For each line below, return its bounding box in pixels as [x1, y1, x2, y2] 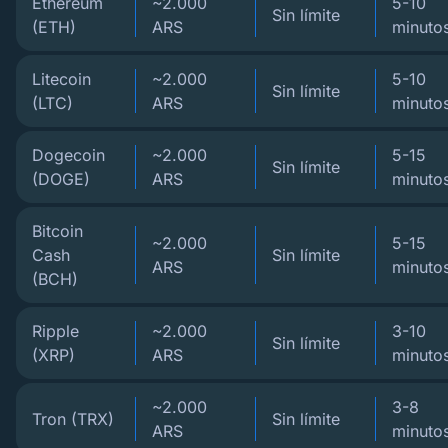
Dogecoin [32, 145, 105, 165]
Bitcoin [32, 221, 83, 241]
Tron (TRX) [32, 409, 114, 429]
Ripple [32, 321, 79, 341]
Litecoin [32, 69, 91, 89]
